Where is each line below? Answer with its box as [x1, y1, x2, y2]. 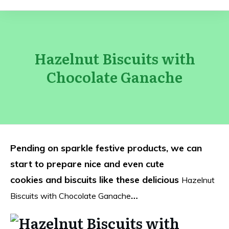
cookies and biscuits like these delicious [10, 174, 181, 186]
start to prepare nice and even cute [10, 158, 164, 170]
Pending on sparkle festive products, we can [10, 142, 202, 154]
